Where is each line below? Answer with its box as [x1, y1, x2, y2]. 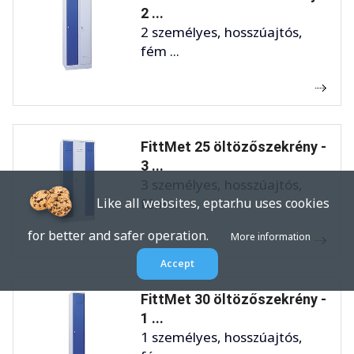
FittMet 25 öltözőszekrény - [141, 138, 326, 156]
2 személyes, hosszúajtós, [141, 23, 303, 42]
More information [231, 230, 311, 243]
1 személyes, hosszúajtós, [141, 328, 303, 347]
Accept [160, 257, 194, 270]
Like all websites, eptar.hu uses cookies [80, 194, 330, 212]
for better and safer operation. [28, 227, 231, 244]
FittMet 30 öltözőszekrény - [141, 291, 326, 308]
